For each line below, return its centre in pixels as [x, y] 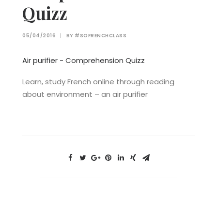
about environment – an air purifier [85, 94]
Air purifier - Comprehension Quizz [84, 60]
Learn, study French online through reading [98, 82]
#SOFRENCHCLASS [101, 36]
